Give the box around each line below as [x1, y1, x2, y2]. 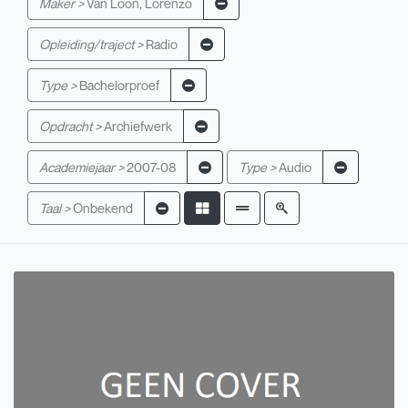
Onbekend [73, 199, 133, 216]
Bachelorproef [79, 76, 159, 93]
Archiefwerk [104, 117, 172, 134]
